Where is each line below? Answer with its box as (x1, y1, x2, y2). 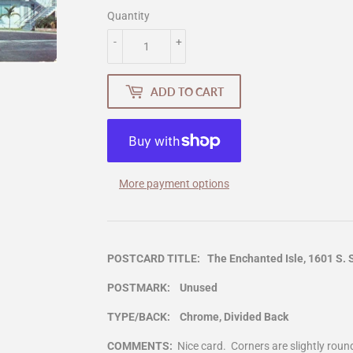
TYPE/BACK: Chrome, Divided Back (107, 310, 288, 324)
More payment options (119, 177, 229, 191)
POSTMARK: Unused (107, 281, 217, 295)
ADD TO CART (150, 84, 224, 98)
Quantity (107, 9, 150, 23)
